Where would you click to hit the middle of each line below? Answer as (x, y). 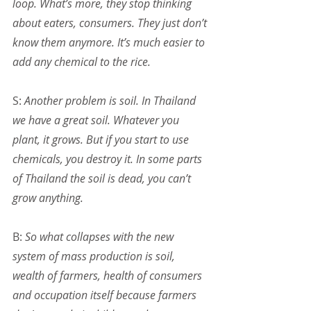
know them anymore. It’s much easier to (110, 43)
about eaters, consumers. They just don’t (111, 23)
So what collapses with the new (101, 237)
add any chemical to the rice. (82, 62)
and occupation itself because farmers (106, 295)
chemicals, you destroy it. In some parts (109, 159)
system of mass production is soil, (95, 257)
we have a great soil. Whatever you (97, 120)
